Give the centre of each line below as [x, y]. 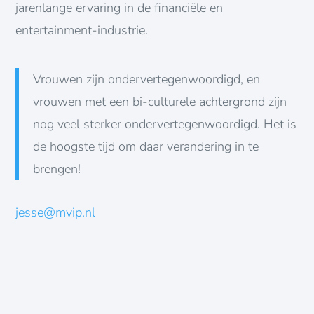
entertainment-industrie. [82, 30]
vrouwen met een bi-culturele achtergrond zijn [160, 101]
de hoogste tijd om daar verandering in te [146, 146]
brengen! [57, 169]
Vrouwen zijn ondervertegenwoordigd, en [147, 79]
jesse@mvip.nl [56, 212]
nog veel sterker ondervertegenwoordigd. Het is [165, 124]
